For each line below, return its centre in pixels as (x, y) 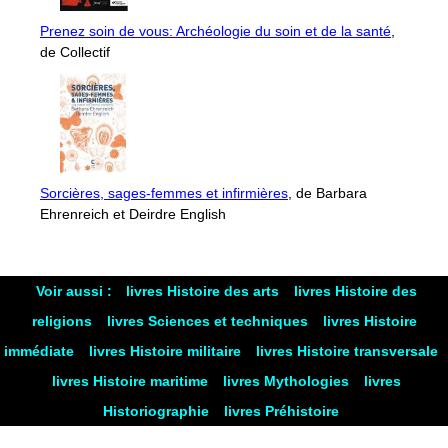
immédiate (41, 351)
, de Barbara (327, 192)
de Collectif (75, 51)
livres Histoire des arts (204, 291)
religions (63, 321)
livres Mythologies (288, 381)
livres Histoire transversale (347, 351)
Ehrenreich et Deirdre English (133, 213)
